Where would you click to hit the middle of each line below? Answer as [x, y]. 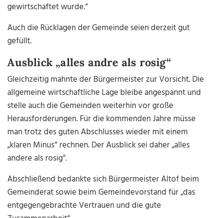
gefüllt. [20, 41]
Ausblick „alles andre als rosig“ [89, 63]
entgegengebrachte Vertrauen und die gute [84, 206]
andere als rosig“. [37, 159]
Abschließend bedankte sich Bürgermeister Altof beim [103, 180]
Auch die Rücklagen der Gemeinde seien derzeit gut [99, 28]
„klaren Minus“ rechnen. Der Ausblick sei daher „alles [99, 145]
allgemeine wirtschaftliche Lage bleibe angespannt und [104, 93]
